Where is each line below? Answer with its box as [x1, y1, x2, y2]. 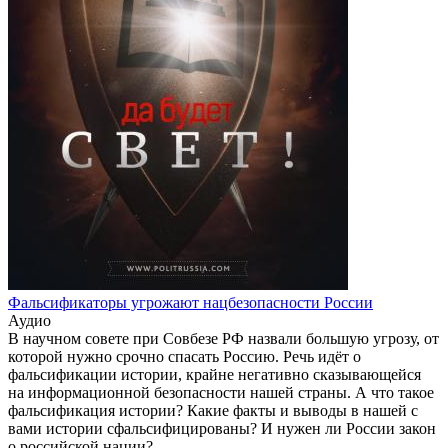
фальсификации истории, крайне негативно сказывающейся [8, 365, 421, 383]
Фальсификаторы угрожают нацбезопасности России [8, 293, 373, 311]
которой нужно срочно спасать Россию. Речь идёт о [8, 347, 361, 365]
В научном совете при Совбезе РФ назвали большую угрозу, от [8, 329, 439, 347]
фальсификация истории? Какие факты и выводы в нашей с [8, 401, 418, 419]
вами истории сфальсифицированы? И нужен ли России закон [8, 419, 436, 437]
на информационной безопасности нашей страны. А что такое [8, 383, 434, 401]
